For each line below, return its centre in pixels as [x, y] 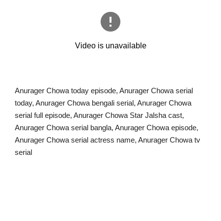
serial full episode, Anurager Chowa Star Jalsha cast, [99, 115]
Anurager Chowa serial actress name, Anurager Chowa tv [108, 140]
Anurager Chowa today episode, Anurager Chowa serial [104, 90]
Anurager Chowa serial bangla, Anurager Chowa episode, [107, 127]
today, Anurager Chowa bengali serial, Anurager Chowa [103, 103]
